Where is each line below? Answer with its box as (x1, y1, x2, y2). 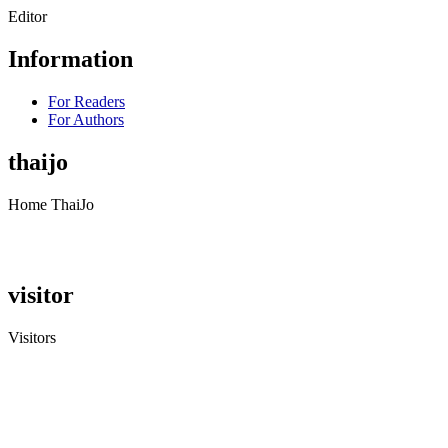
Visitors (8, 328, 56, 346)
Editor (8, 8, 47, 26)
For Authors (48, 110, 124, 128)
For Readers (48, 92, 125, 110)
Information (8, 46, 133, 72)
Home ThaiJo (8, 195, 94, 213)
